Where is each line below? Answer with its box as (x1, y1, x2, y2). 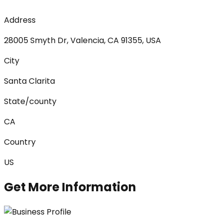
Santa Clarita (4, 75, 55, 87)
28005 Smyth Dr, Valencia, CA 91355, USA (4, 34, 161, 46)
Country (4, 136, 36, 148)
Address (4, 14, 36, 26)
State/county (4, 95, 56, 107)
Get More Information (4, 178, 136, 195)
